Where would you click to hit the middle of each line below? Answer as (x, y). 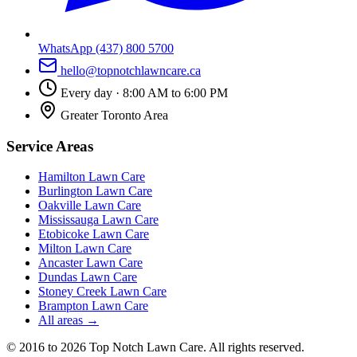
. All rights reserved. (254, 347)
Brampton (63, 306)
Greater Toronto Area (114, 115)
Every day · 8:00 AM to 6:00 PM (144, 92)
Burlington (65, 191)
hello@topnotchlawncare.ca (131, 70)
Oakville (60, 206)
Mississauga (69, 220)
